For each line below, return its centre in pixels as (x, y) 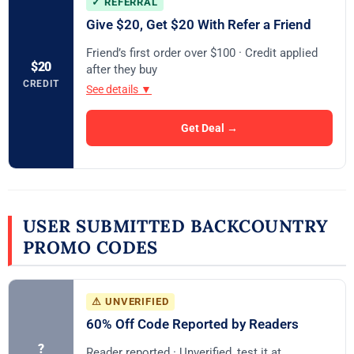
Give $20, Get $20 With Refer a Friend (199, 24)
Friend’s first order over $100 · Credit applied (202, 53)
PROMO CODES (90, 247)
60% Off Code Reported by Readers (192, 324)
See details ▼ (119, 90)
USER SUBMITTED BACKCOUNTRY (176, 226)
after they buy (122, 70)
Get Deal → (209, 128)
